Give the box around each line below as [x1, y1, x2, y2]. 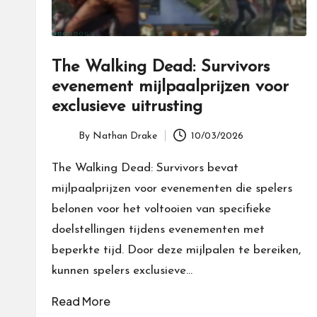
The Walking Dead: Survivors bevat [52, 162, 238, 175]
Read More [52, 294, 110, 309]
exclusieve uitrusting [52, 98, 202, 116]
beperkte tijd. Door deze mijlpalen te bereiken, [52, 244, 301, 257]
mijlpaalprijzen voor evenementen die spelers [52, 183, 292, 195]
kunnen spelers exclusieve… [52, 265, 192, 277]
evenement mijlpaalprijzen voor [52, 79, 289, 96]
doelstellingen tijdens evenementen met [52, 224, 265, 236]
